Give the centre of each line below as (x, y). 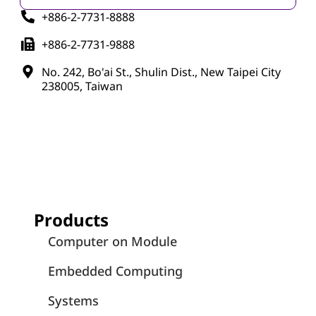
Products (71, 220)
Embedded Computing (115, 271)
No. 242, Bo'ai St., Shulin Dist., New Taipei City (161, 72)
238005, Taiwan (82, 86)
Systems (73, 301)
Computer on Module (113, 242)
